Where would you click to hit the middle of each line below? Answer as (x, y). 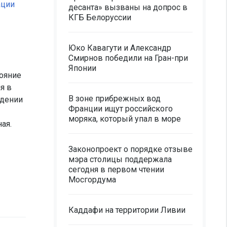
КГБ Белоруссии (100, 17)
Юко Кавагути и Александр (120, 48)
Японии (82, 68)
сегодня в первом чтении (116, 169)
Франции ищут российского (121, 109)
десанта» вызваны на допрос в (128, 7)
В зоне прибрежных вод (115, 99)
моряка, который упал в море (125, 119)
